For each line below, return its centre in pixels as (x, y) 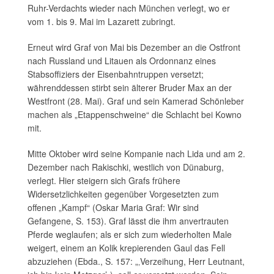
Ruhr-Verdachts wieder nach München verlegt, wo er (129, 8)
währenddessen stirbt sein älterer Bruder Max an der (130, 88)
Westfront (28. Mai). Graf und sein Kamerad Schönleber (136, 101)
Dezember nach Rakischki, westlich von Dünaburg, (126, 167)
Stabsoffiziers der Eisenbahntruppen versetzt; (116, 74)
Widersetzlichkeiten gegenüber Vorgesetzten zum (123, 194)
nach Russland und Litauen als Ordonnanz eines (122, 61)
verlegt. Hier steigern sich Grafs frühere (104, 181)
